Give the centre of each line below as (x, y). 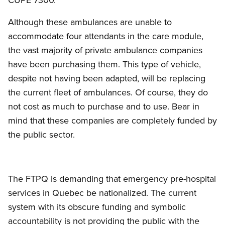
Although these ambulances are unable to (90, 22)
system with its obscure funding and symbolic (97, 207)
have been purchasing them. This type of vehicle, (104, 64)
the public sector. (41, 135)
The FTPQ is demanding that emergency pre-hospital (112, 179)
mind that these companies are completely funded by (113, 121)
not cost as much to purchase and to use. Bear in (104, 106)
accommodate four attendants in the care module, (106, 36)
